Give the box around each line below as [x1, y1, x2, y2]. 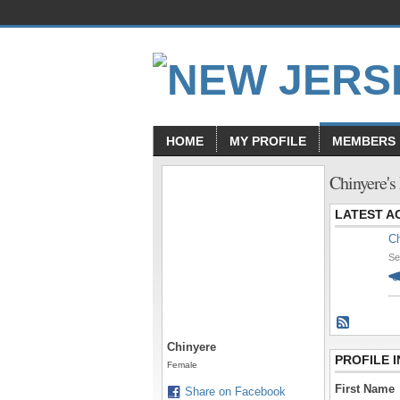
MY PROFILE [229, 134, 306, 148]
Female [167, 360, 197, 370]
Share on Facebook [185, 385, 286, 398]
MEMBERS [332, 134, 396, 148]
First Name [335, 382, 395, 396]
